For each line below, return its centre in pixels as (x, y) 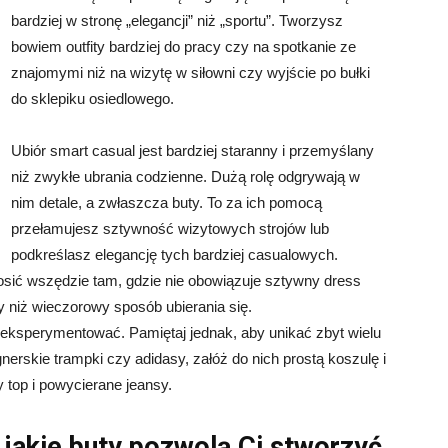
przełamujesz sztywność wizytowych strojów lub (170, 228)
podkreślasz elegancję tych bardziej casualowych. (174, 254)
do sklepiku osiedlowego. (92, 98)
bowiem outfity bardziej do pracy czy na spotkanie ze (183, 46)
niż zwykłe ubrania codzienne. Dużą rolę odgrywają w (185, 176)
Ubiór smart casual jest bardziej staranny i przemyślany (192, 150)
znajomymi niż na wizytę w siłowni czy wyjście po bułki (190, 72)
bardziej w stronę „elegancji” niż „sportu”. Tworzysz (177, 20)
